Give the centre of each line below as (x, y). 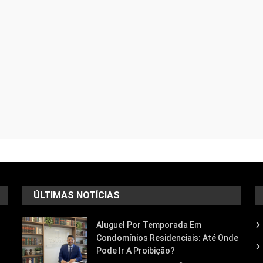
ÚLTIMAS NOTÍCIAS (77, 195)
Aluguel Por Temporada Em (149, 225)
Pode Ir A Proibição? (136, 251)
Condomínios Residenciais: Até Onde (168, 238)
